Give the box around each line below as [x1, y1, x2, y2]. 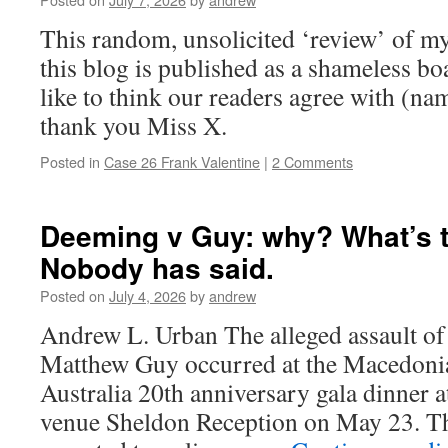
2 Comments [272, 151, 353, 172]
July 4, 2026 [109, 285, 186, 306]
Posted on [40, 285, 105, 306]
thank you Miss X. [40, 108, 236, 142]
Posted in [40, 151, 100, 172]
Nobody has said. [40, 247, 274, 288]
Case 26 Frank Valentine [104, 151, 260, 172]
